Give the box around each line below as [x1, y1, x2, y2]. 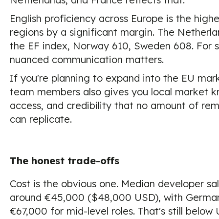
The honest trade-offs [10, 154, 119, 167]
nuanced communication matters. [10, 53, 164, 66]
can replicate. [10, 113, 72, 125]
